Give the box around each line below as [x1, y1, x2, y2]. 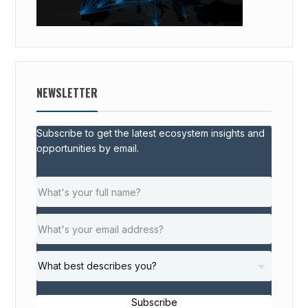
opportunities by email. [36, 142, 140, 155]
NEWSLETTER [36, 85, 98, 102]
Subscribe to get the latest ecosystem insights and [36, 127, 265, 140]
